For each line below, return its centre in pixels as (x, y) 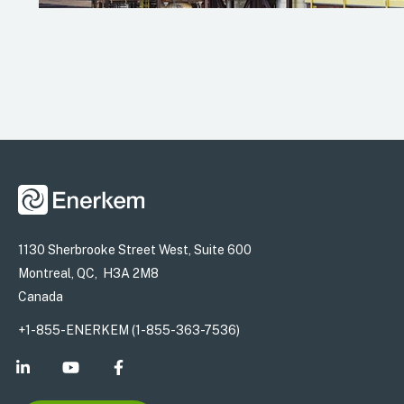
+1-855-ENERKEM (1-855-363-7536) (129, 330)
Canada (41, 296)
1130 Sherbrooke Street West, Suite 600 (135, 249)
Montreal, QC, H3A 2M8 (88, 273)
